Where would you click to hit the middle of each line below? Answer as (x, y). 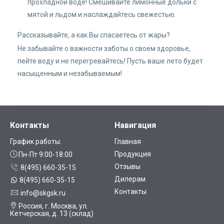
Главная (128, 142)
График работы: (36, 142)
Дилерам (130, 179)
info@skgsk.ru (42, 193)
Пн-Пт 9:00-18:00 (45, 155)
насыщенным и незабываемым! (70, 74)
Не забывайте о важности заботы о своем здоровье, (104, 49)
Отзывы (127, 167)
